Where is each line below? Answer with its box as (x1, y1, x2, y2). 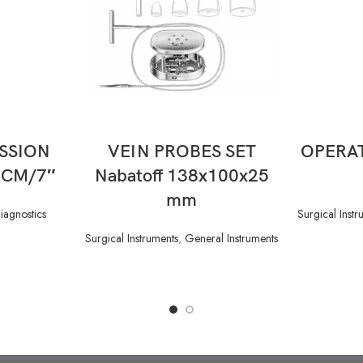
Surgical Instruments (85, 229, 178, 246)
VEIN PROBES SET (107, 140, 256, 163)
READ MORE (151, 132, 212, 148)
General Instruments (185, 229, 278, 246)
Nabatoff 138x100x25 (94, 164, 269, 187)
